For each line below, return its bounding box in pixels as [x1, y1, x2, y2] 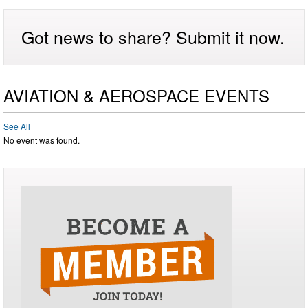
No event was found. [3, 133, 80, 146]
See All [3, 120, 30, 132]
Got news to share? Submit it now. [21, 23, 285, 49]
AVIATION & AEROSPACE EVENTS [3, 82, 269, 107]
